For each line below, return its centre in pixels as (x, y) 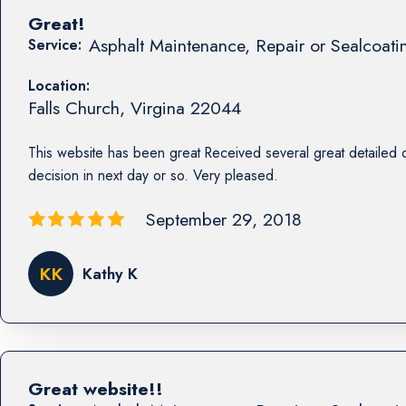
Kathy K (110, 273)
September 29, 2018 (223, 220)
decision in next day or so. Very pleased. (153, 175)
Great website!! (95, 388)
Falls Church (73, 107)
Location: (58, 85)
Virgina (157, 107)
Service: (54, 44)
